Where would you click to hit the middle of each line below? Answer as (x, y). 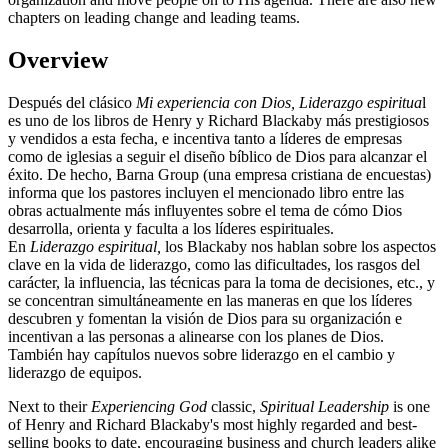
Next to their (49, 406)
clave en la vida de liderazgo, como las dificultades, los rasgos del (214, 264)
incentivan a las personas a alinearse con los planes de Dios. (196, 336)
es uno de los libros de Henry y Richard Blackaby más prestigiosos (218, 120)
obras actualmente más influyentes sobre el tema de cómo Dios (205, 210)
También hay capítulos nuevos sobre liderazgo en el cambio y (201, 354)
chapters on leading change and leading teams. (154, 18)
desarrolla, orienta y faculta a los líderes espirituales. (171, 228)
